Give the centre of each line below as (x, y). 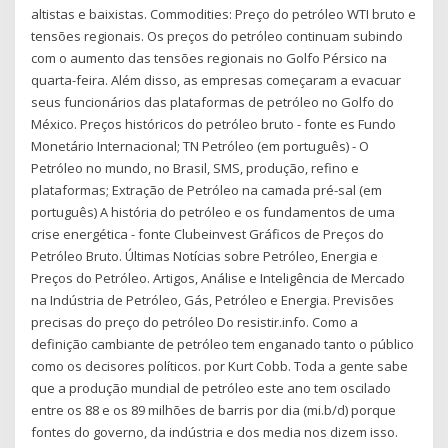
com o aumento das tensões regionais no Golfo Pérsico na (209, 58)
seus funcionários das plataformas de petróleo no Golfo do (213, 102)
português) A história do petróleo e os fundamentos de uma (213, 212)
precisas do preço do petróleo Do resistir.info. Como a (195, 322)
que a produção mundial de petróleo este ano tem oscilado (211, 388)
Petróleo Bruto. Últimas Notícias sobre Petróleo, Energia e (205, 256)
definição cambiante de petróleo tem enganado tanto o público (223, 344)
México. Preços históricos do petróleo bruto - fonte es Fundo (214, 124)
